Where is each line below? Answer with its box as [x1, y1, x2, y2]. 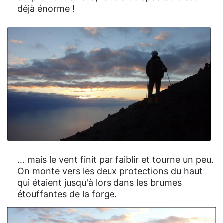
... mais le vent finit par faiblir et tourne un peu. [17, 154, 214, 165]
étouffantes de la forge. [17, 188, 117, 199]
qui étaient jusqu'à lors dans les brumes [17, 177, 182, 188]
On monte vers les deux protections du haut [17, 165, 203, 176]
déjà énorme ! [17, 3, 75, 14]
